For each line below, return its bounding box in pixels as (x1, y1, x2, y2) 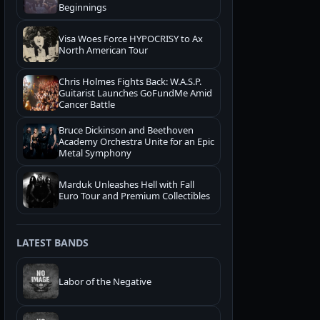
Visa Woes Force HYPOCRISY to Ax (59, 32, 203, 45)
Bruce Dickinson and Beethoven (59, 124, 194, 136)
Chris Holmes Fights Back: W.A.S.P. (59, 75, 201, 88)
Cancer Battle (59, 98, 115, 111)
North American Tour (59, 44, 148, 56)
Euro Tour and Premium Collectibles (59, 189, 210, 202)
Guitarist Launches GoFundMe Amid (59, 86, 212, 99)
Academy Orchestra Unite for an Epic (59, 135, 214, 148)
